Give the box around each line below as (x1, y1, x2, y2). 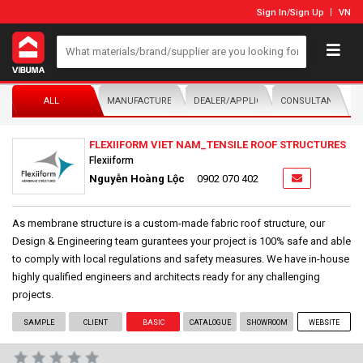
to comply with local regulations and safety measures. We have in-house (12, 252, 349, 265)
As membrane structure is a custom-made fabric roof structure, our (12, 216, 325, 229)
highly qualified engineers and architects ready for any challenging (12, 270, 320, 283)
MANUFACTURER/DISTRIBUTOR (107, 95, 240, 106)
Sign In (257, 7, 287, 18)
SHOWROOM (246, 318, 288, 327)
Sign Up (290, 7, 324, 18)
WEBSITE (308, 318, 340, 327)
